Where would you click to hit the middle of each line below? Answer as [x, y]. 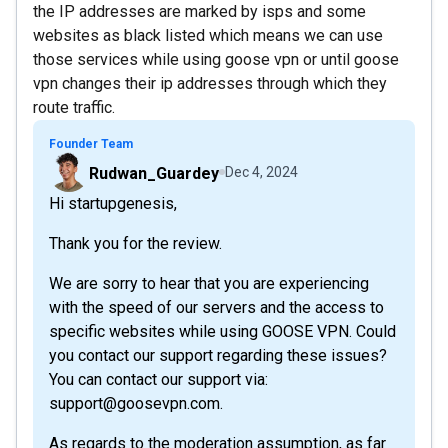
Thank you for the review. [135, 243]
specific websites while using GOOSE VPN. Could [222, 331]
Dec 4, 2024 [261, 171]
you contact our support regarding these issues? [218, 355]
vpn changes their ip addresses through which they [210, 83]
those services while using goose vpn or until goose [216, 59]
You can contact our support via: [158, 379]
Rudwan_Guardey [154, 173]
